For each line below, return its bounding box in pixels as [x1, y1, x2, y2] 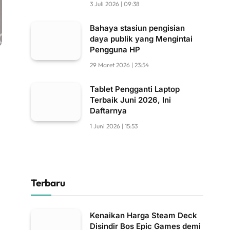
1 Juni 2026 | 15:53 [90, 122, 138, 130]
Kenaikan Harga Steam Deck [90, 210, 197, 220]
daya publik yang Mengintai [90, 34, 193, 44]
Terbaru [31, 177, 65, 189]
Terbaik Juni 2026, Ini [90, 95, 171, 105]
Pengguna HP [90, 45, 140, 54]
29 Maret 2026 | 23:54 [90, 61, 149, 69]
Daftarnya [90, 106, 127, 116]
